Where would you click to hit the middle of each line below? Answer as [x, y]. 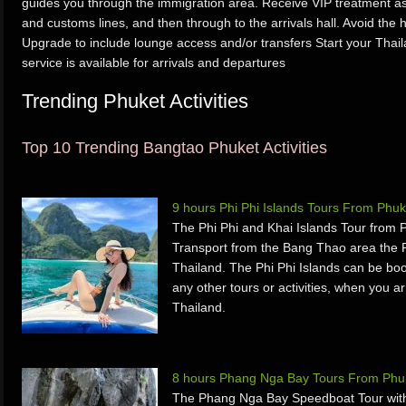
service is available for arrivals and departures [154, 63]
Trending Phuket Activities [135, 101]
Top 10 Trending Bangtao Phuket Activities [174, 148]
